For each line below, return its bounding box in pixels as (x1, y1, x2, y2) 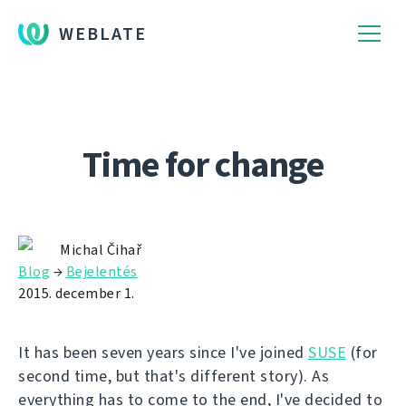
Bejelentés (65, 262, 138, 281)
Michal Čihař (60, 240, 141, 259)
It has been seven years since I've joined (18, 342, 308, 363)
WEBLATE (59, 22, 147, 46)
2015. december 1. (18, 284, 135, 303)
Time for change (82, 140, 324, 188)
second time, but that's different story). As (18, 365, 329, 387)
